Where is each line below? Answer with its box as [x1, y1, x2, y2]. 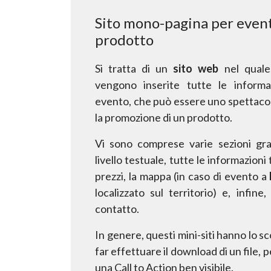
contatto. [95, 201, 139, 215]
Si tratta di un [95, 61, 168, 75]
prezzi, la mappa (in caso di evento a [95, 169, 267, 183]
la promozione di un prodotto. [95, 110, 232, 124]
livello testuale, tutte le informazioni [95, 152, 269, 166]
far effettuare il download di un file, [95, 244, 263, 258]
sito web [173, 61, 219, 75]
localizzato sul [95, 185, 169, 199]
